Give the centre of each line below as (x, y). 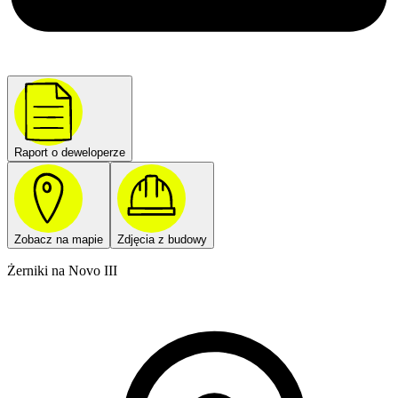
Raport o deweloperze (70, 153)
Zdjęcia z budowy (162, 240)
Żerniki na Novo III (62, 271)
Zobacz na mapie (59, 240)
